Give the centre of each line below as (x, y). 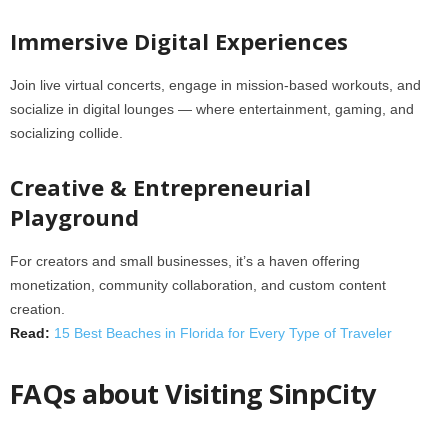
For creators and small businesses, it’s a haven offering (185, 261)
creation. (37, 309)
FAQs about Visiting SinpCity (193, 393)
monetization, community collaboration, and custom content (198, 285)
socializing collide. (66, 133)
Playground (74, 217)
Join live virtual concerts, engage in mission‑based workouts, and (215, 85)
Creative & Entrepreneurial (160, 187)
